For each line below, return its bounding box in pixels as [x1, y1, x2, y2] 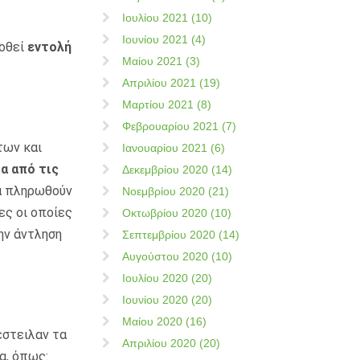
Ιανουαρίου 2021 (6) [122, 141, 225, 154]
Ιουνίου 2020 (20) [122, 293, 212, 306]
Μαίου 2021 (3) [122, 55, 200, 67]
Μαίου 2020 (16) [122, 315, 207, 328]
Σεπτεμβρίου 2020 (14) [122, 228, 239, 241]
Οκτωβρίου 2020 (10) [122, 207, 231, 219]
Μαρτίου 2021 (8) [122, 98, 211, 111]
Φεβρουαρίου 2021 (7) [122, 120, 236, 133]
